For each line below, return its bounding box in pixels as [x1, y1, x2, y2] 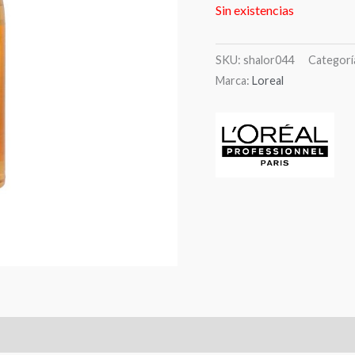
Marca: [216, 73, 252, 87]
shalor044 [243, 52, 294, 67]
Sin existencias [216, 2, 294, 17]
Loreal [252, 73, 284, 87]
